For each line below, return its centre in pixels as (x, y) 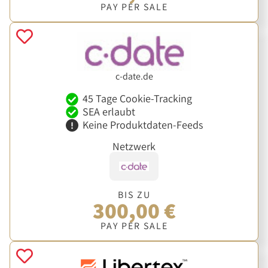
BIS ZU (134, 195)
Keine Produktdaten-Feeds (142, 125)
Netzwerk (134, 146)
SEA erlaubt (109, 112)
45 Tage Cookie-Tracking (137, 99)
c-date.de (134, 76)
